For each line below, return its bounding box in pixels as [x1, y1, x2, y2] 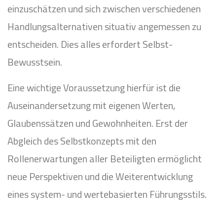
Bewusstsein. [7, 54, 62, 70]
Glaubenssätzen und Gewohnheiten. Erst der [7, 115, 188, 131]
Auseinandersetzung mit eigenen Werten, [7, 98, 175, 113]
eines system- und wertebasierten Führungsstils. [7, 186, 207, 202]
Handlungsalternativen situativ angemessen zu [7, 19, 201, 34]
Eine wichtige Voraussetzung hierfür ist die [7, 80, 181, 95]
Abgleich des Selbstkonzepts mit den [7, 133, 156, 148]
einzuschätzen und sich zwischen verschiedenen [7, 1, 201, 16]
